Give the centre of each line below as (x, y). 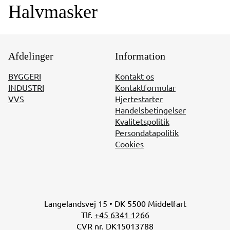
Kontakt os (135, 76)
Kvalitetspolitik (142, 121)
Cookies (129, 144)
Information (140, 56)
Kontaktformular (145, 87)
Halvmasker (53, 12)
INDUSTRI (26, 87)
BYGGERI (25, 76)
